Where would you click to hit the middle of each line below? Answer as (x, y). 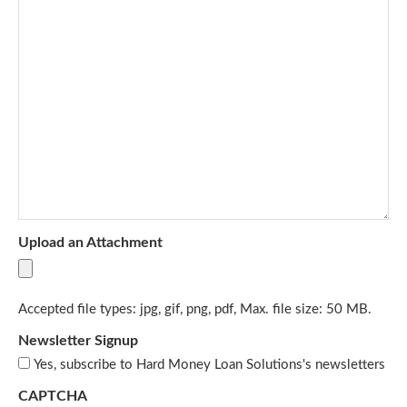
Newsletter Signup (78, 341)
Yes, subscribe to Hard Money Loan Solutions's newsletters (209, 365)
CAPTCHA (53, 397)
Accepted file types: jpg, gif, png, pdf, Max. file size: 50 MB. (195, 310)
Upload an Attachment (90, 243)
